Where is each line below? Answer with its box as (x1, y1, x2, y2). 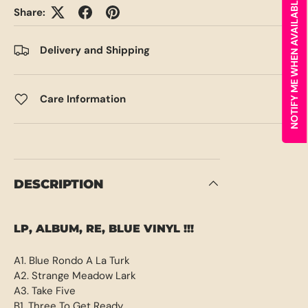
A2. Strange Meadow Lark (14, 268, 136, 283)
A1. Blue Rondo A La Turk (14, 253, 130, 267)
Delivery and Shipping (40, 43, 150, 58)
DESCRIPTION (14, 175, 103, 192)
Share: (14, 5, 45, 20)
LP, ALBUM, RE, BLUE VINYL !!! (14, 221, 194, 235)
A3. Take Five (14, 283, 76, 298)
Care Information (40, 92, 126, 107)
